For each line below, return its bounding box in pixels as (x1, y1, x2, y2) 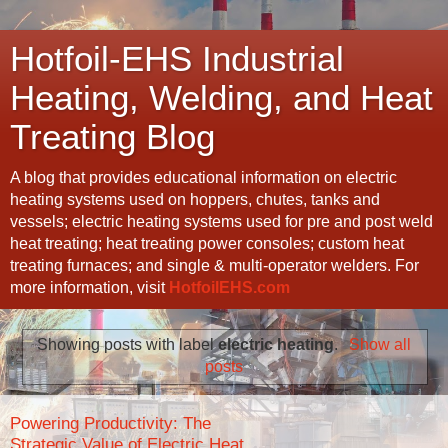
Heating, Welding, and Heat (10, 79, 433, 117)
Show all (348, 335, 411, 353)
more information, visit (10, 279, 169, 296)
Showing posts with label (37, 335, 219, 353)
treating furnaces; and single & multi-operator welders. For (10, 257, 419, 274)
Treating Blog (10, 118, 215, 156)
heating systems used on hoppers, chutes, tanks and (10, 191, 380, 208)
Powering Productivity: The (10, 413, 211, 434)
